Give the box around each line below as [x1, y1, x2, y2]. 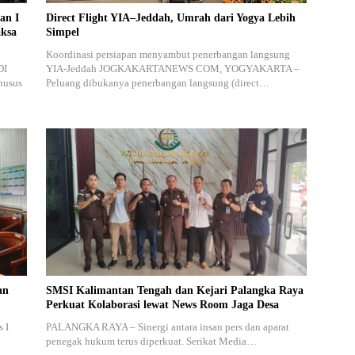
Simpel [45, 26, 79, 39]
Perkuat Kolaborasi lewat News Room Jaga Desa [45, 298, 279, 311]
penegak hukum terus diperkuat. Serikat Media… [45, 334, 257, 347]
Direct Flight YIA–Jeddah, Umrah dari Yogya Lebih [45, 12, 296, 25]
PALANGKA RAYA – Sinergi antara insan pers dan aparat [45, 320, 289, 333]
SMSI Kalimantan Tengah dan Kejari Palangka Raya [45, 284, 303, 296]
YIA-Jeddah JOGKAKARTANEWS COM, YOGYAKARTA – [45, 63, 300, 75]
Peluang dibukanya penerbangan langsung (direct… [45, 77, 269, 90]
